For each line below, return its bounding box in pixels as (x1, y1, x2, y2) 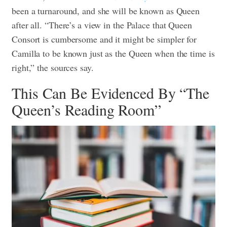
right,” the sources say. (12, 61, 97, 74)
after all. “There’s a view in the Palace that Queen (12, 19, 192, 31)
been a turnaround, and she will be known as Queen (12, 5, 200, 17)
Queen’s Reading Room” (12, 99, 161, 120)
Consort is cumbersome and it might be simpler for (12, 33, 197, 46)
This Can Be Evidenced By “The (12, 83, 210, 103)
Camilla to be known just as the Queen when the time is (12, 47, 215, 60)
